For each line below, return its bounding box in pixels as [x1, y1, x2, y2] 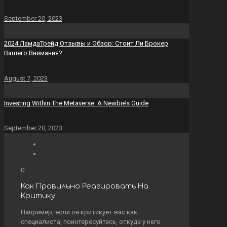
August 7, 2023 [4, 74, 48, 82]
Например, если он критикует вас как [21, 208, 137, 216]
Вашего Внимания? [4, 49, 62, 57]
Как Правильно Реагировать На [21, 181, 148, 191]
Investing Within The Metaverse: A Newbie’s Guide [4, 99, 148, 107]
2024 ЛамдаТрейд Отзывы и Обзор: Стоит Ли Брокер [4, 40, 168, 48]
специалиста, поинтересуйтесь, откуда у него [21, 217, 161, 225]
